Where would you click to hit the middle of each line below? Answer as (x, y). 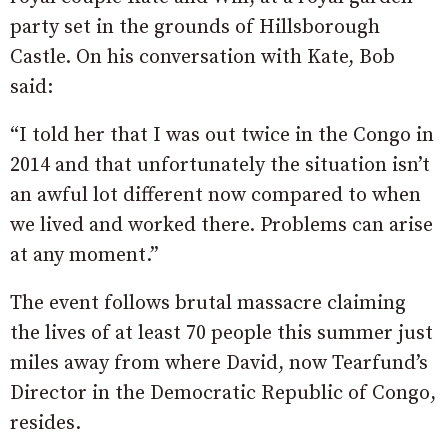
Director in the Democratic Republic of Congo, (223, 393)
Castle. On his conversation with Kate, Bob (202, 57)
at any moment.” (84, 255)
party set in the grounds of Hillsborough (195, 27)
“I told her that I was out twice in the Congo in (222, 135)
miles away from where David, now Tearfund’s (219, 363)
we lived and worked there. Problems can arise (221, 225)
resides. (45, 423)
